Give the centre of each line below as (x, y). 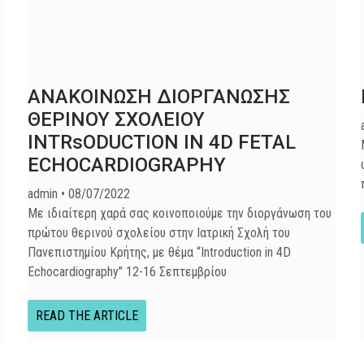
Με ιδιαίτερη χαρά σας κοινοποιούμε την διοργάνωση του (180, 213)
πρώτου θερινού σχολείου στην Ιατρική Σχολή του (159, 233)
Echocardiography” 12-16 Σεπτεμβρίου (127, 272)
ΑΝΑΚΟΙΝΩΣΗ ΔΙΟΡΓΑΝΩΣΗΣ (159, 97)
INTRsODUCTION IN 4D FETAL (162, 142)
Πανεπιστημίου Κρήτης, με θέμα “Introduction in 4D (159, 252)
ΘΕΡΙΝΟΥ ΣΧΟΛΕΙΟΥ (116, 119)
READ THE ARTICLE (87, 316)
